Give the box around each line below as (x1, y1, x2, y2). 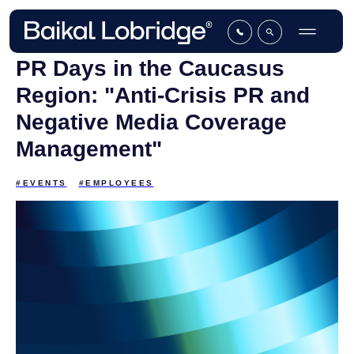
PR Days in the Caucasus (16, 56, 284, 81)
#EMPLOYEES (78, 179, 154, 187)
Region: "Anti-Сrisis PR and (16, 83, 310, 107)
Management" (16, 137, 162, 161)
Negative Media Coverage (16, 110, 287, 134)
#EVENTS (16, 179, 67, 187)
